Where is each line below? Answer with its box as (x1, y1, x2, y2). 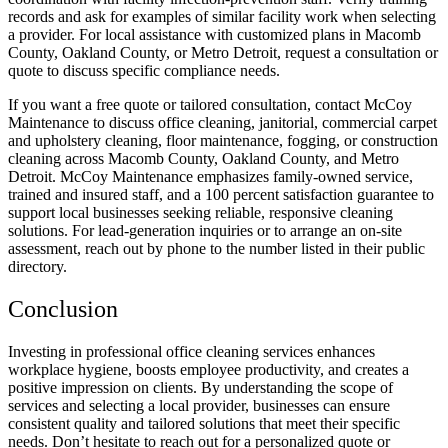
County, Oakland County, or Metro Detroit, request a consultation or (8, 44, 438, 62)
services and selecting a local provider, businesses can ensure (8, 396, 390, 414)
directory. (8, 258, 67, 276)
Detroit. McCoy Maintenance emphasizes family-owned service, (8, 168, 413, 186)
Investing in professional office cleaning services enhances (8, 342, 375, 360)
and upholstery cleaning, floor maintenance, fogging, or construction (8, 132, 438, 150)
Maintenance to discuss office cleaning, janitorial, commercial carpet (8, 114, 437, 132)
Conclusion (8, 296, 118, 322)
